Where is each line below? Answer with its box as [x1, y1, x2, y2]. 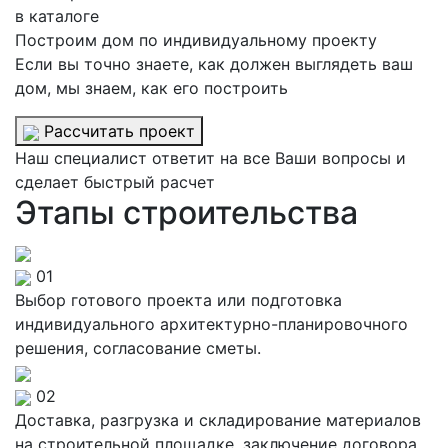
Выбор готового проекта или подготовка [15, 290, 342, 310]
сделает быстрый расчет [15, 172, 215, 192]
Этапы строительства [15, 193, 358, 232]
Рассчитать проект [39, 121, 195, 141]
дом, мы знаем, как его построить [15, 78, 288, 98]
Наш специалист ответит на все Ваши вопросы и [15, 148, 406, 168]
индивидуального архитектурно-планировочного [15, 314, 408, 334]
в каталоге [15, 6, 99, 26]
